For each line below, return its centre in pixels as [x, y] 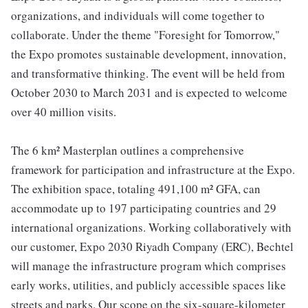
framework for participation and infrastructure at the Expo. [153, 169]
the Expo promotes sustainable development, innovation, [148, 54]
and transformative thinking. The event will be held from [148, 73]
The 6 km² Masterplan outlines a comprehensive [128, 150]
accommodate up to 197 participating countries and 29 [144, 208]
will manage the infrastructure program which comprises [148, 266]
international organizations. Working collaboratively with [151, 227]
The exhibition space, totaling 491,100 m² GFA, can [136, 189]
